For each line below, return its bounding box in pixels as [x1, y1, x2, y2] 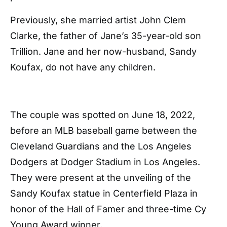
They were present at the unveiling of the [10, 172, 191, 183]
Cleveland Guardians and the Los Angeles [10, 141, 192, 152]
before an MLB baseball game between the [10, 125, 197, 136]
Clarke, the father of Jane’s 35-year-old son [10, 30, 201, 41]
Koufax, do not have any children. [10, 62, 156, 72]
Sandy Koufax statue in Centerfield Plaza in [10, 188, 198, 199]
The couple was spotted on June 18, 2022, [10, 109, 195, 120]
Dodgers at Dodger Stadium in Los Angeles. [10, 157, 200, 167]
